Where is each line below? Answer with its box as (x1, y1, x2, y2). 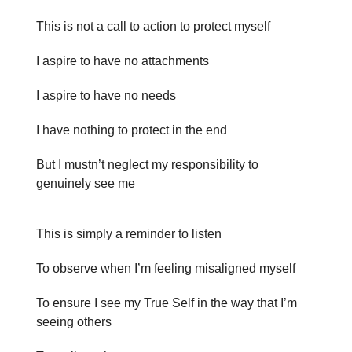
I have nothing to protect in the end (36, 123, 227, 137)
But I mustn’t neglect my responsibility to (36, 158, 258, 171)
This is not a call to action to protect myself (36, 20, 270, 33)
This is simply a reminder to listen (36, 227, 222, 240)
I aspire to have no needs (36, 89, 176, 102)
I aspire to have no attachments (36, 54, 209, 68)
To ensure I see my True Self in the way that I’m (36, 296, 297, 310)
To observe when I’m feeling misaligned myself (36, 262, 295, 275)
